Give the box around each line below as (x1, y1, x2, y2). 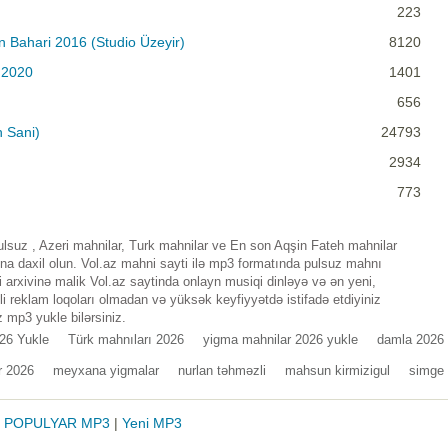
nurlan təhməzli (178, 363, 266, 379)
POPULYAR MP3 (4, 415, 110, 432)
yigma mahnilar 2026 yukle (203, 332, 358, 348)
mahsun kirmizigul (285, 363, 390, 379)
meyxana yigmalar (53, 363, 159, 379)
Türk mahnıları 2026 (68, 332, 184, 348)
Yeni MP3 (122, 415, 182, 432)
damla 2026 (377, 332, 444, 348)
